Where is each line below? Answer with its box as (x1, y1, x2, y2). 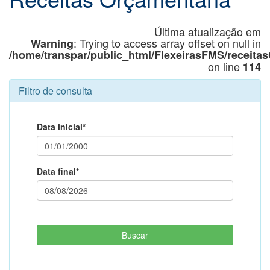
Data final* (37, 165, 79, 178)
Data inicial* (37, 121, 86, 133)
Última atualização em (154, 24, 261, 40)
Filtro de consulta (19, 84, 92, 98)
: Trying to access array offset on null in (74, 35, 261, 51)
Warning (31, 36, 74, 52)
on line (208, 58, 243, 75)
